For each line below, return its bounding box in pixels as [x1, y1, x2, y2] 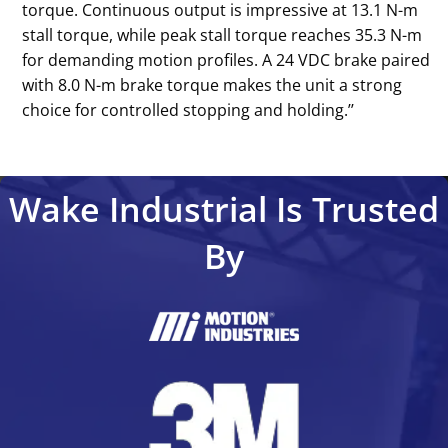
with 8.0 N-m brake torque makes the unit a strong [22, 73, 403, 96]
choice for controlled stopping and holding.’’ [22, 98, 355, 121]
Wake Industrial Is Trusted [9, 185, 439, 232]
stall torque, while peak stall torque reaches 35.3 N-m [22, 23, 423, 46]
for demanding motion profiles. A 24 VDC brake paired [22, 48, 431, 71]
